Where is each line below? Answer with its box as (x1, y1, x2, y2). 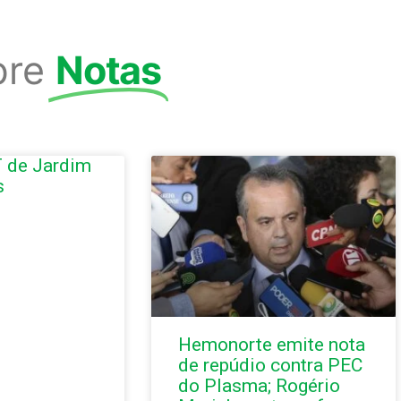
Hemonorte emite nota (177, 334, 365, 356)
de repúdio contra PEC (177, 354, 363, 377)
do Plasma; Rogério (177, 375, 340, 397)
